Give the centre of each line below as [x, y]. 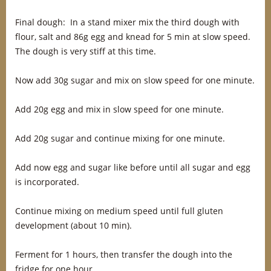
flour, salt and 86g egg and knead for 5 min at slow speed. [133, 37]
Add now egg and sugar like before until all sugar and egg [133, 167]
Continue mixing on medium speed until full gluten [119, 211]
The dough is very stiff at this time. [86, 51]
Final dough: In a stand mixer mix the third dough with [127, 22]
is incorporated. [47, 182]
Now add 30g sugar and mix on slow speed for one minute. [135, 80]
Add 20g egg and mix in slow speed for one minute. [119, 109]
